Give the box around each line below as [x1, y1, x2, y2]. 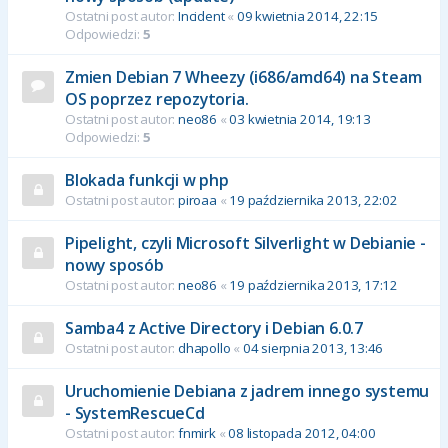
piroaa [178, 190, 217, 209]
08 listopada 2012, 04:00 [228, 423, 376, 442]
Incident [178, 6, 225, 25]
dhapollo [178, 338, 231, 357]
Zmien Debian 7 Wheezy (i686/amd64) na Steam [65, 65, 422, 88]
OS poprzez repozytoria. [65, 87, 249, 110]
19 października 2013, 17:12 [229, 275, 399, 294]
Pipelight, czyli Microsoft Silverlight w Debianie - [65, 231, 426, 254]
